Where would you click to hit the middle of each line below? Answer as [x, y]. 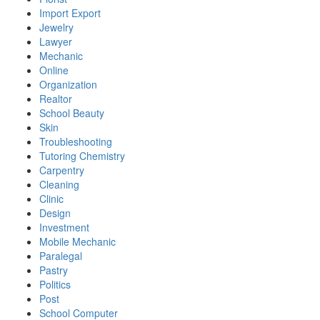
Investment [64, 227]
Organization [68, 85]
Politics [55, 285]
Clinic [51, 199]
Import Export [70, 13]
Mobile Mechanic [77, 242]
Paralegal [61, 256]
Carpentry [62, 170]
